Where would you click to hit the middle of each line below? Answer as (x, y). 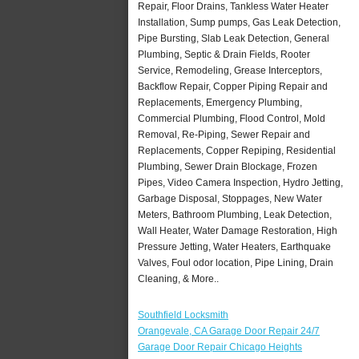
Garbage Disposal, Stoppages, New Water (230, 198)
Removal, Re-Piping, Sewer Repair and (224, 134)
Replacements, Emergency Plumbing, (220, 102)
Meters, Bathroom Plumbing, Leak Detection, (235, 214)
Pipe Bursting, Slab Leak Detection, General (234, 38)
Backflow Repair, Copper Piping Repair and (233, 86)
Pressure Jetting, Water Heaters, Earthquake (234, 246)
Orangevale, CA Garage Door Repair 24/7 (229, 331)
